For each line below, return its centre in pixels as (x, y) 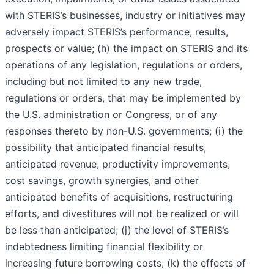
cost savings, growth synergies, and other (102, 181)
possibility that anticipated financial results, (106, 148)
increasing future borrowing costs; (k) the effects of (125, 263)
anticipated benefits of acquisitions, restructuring (119, 197)
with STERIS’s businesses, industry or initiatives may (125, 16)
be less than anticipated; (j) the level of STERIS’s (117, 230)
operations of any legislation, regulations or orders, (124, 65)
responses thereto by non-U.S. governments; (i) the (124, 131)
